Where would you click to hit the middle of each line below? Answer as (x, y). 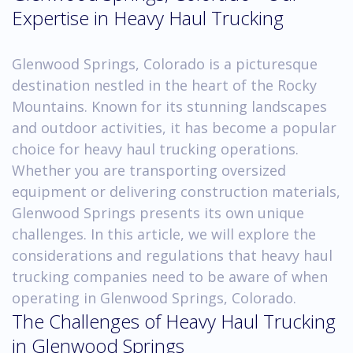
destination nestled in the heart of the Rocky (164, 85)
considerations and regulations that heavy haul (172, 255)
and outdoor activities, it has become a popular (174, 127)
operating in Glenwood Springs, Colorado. (154, 297)
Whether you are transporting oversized (149, 170)
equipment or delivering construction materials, (176, 191)
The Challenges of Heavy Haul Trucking (174, 321)
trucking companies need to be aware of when (170, 276)
